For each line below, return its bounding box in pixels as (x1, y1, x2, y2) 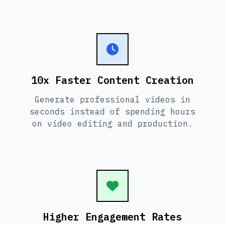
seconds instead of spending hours (30, 106, 195, 117)
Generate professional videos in (35, 94, 190, 104)
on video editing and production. (32, 118, 193, 129)
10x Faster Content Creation (31, 73, 194, 87)
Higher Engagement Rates (43, 209, 182, 223)
